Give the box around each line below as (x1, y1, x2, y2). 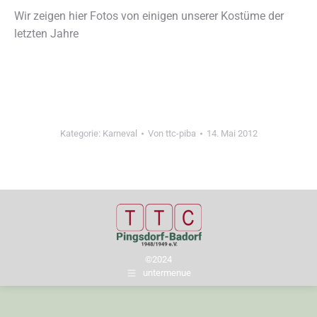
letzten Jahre (14, 27, 79, 40)
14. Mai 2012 (206, 128, 258, 139)
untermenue (143, 267, 191, 279)
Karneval (102, 128, 137, 139)
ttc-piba (165, 128, 196, 139)
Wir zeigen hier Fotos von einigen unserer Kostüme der (14, 9, 284, 23)
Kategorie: (59, 128, 103, 139)
